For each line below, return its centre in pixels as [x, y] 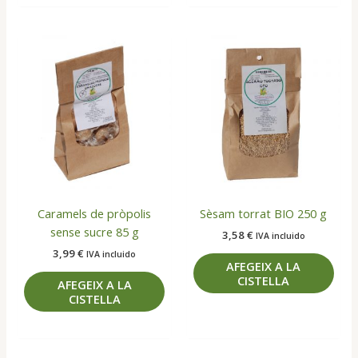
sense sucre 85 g [94, 231]
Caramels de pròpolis [95, 213]
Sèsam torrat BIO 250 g [264, 213]
